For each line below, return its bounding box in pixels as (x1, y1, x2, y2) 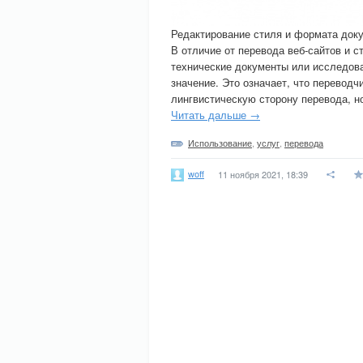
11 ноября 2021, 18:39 (218, 168, 308, 181)
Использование (188, 136, 252, 149)
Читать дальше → (171, 107, 260, 122)
